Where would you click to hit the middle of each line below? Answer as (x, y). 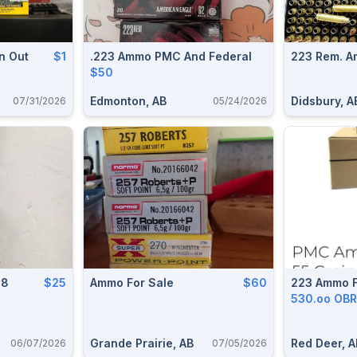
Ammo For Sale (132, 282)
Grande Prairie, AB (142, 343)
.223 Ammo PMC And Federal (171, 56)
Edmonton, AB (128, 100)
